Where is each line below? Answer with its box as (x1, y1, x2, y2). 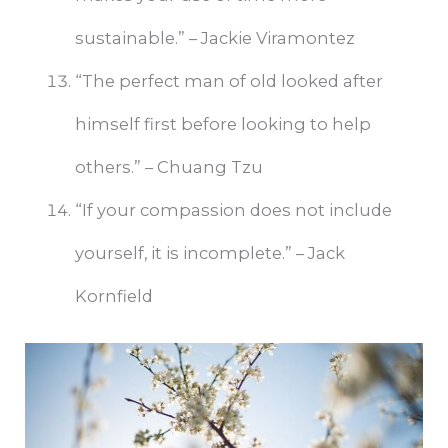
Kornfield (74, 286, 153, 307)
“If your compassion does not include (74, 200, 392, 221)
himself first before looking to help (74, 114, 371, 135)
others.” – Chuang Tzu (74, 157, 263, 178)
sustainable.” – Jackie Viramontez (74, 28, 355, 49)
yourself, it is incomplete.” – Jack (74, 243, 345, 264)
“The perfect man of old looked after (74, 71, 383, 92)
